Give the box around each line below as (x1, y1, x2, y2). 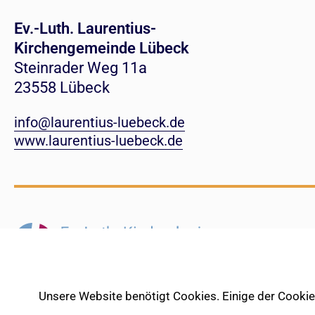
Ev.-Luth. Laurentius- (14, 20, 156, 38)
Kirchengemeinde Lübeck (14, 39, 189, 58)
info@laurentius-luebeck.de (14, 114, 185, 131)
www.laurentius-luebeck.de (14, 132, 183, 150)
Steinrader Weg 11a (14, 59, 147, 77)
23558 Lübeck (14, 79, 110, 97)
